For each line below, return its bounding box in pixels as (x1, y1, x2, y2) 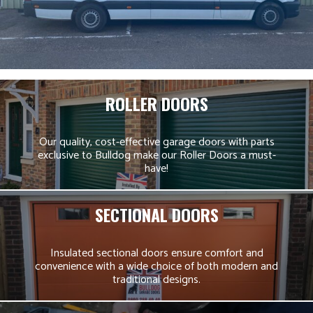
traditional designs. (112, 270, 201, 290)
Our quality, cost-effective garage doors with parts (38, 133, 275, 152)
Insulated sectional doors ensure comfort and (50, 244, 263, 263)
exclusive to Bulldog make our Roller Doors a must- (37, 146, 276, 166)
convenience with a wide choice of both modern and (35, 257, 278, 277)
